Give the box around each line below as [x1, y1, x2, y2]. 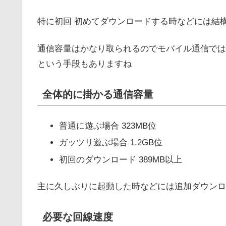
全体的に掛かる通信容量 [42, 88, 153, 100]
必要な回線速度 [42, 211, 113, 223]
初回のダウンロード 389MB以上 [59, 154, 183, 164]
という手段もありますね [37, 59, 132, 69]
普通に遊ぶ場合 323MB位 [59, 121, 157, 131]
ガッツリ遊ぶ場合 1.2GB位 [59, 138, 163, 148]
